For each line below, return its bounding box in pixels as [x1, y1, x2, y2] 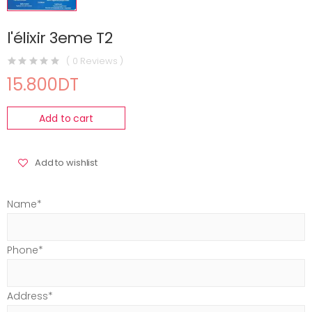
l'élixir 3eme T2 [7, 27, 113, 49]
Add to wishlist [35, 155, 98, 169]
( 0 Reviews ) [66, 54, 124, 68]
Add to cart [39, 111, 93, 125]
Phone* [7, 243, 43, 258]
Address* [7, 289, 53, 304]
